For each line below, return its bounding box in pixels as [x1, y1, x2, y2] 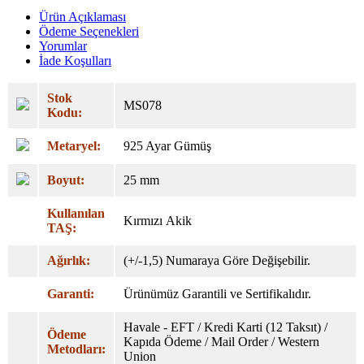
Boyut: [47, 172, 84, 187]
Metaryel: [47, 138, 101, 153]
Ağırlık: [47, 253, 90, 267]
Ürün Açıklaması [39, 9, 126, 24]
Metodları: [47, 341, 106, 356]
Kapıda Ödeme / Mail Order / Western [123, 334, 319, 349]
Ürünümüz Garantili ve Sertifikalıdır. [123, 286, 311, 301]
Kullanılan [47, 206, 105, 220]
